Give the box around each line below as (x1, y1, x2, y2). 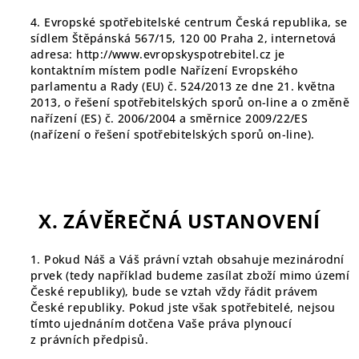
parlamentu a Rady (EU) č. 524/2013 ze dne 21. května (30, 79, 336, 94)
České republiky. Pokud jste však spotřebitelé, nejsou (30, 300, 336, 315)
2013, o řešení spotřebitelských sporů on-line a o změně (30, 95, 349, 110)
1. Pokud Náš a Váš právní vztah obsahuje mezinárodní (30, 252, 345, 267)
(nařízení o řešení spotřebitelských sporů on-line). (30, 127, 315, 142)
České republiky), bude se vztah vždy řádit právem (30, 284, 318, 299)
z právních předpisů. (30, 332, 148, 347)
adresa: (30, 46, 77, 62)
